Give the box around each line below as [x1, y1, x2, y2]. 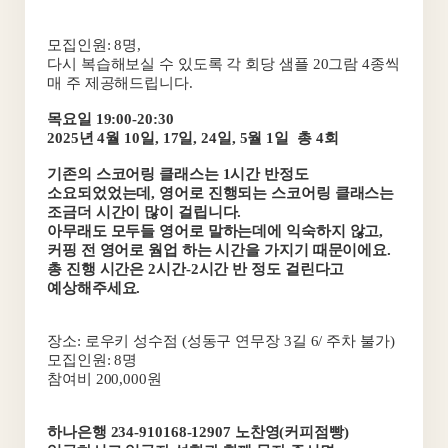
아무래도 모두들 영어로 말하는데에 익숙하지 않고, [47, 223, 384, 239]
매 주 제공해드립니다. [47, 75, 193, 91]
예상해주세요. [47, 280, 141, 296]
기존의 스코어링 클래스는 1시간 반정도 [47, 166, 309, 182]
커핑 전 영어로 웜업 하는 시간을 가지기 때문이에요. [47, 242, 392, 258]
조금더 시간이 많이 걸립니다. [47, 204, 242, 220]
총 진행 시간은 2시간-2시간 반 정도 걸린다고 [47, 261, 345, 277]
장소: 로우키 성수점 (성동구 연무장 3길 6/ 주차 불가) [47, 333, 395, 349]
